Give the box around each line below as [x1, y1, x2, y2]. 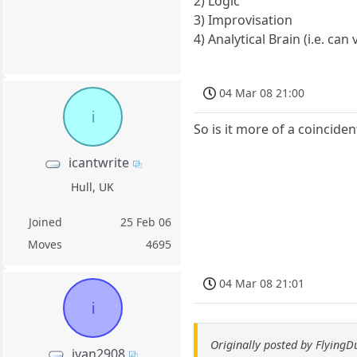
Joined [28, 214, 62, 229]
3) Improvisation [194, 11, 293, 29]
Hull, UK [71, 178, 115, 194]
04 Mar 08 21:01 [219, 276, 305, 292]
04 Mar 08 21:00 [219, 85, 305, 101]
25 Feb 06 [120, 214, 172, 229]
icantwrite [68, 154, 129, 172]
